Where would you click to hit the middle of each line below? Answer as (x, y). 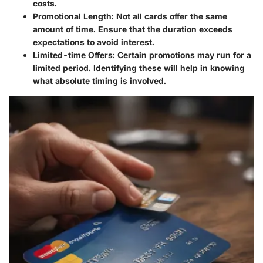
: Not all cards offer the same (169, 16)
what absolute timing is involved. (100, 80)
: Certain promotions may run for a (182, 55)
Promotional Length (72, 16)
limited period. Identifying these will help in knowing (139, 68)
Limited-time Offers (73, 55)
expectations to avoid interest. (94, 42)
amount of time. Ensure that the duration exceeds (133, 29)
